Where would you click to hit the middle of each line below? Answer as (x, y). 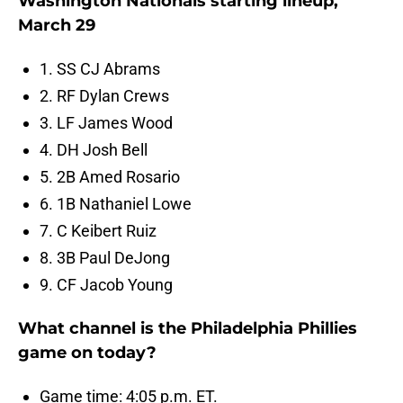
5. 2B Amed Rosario (110, 177)
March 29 (57, 26)
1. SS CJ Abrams (100, 69)
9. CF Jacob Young (106, 285)
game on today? (87, 353)
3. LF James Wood (106, 123)
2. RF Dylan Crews (104, 96)
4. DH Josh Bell (94, 150)
